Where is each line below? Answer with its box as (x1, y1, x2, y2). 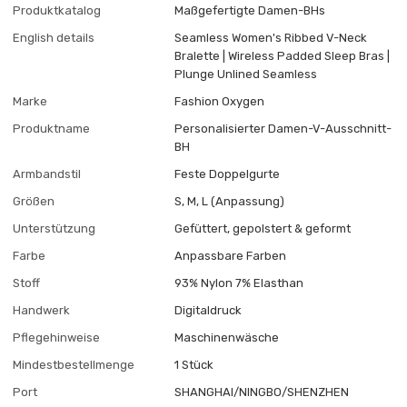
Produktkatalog (13, 4, 102, 18)
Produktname (13, 122, 91, 136)
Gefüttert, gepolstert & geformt (174, 222, 352, 236)
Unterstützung (13, 222, 96, 236)
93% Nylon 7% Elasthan (174, 276, 304, 291)
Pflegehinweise (13, 331, 101, 345)
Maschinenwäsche (174, 331, 280, 345)
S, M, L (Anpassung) (174, 194, 285, 209)
